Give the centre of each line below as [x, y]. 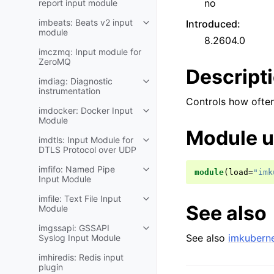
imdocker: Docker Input [86, 110]
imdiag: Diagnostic [76, 81]
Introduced [212, 24]
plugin [51, 267]
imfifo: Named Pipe [77, 169]
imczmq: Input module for [90, 52]
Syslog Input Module [80, 238]
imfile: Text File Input [80, 198]
